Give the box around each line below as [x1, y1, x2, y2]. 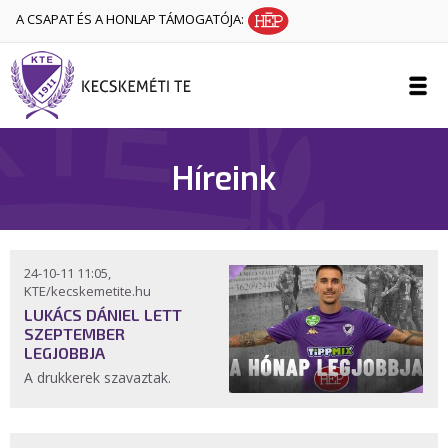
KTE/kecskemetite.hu [24, 282, 151, 300]
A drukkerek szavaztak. [24, 368, 175, 387]
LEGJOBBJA [24, 343, 105, 362]
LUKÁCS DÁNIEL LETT [24, 305, 182, 324]
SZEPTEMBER [24, 324, 125, 343]
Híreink [172, 158, 276, 200]
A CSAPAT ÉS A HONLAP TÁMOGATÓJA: [16, 10, 247, 29]
